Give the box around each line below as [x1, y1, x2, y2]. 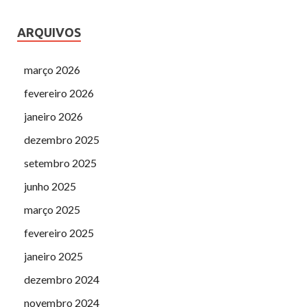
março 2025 [24, 202, 80, 216]
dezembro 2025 [24, 132, 99, 146]
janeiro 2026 [24, 109, 83, 123]
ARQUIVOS [17, 25, 81, 39]
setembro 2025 [24, 156, 97, 169]
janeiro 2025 [24, 249, 83, 262]
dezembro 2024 [24, 272, 99, 286]
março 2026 [24, 62, 80, 76]
